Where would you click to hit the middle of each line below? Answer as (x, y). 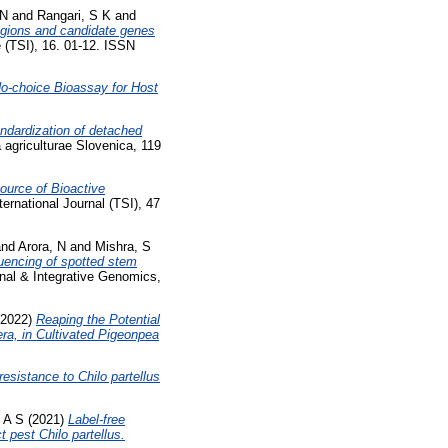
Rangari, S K (74, 15)
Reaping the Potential (98, 319)
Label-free (96, 420)
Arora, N (42, 246)
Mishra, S (123, 246)
